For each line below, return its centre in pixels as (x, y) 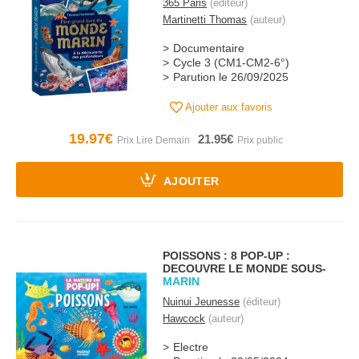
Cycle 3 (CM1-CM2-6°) (232, 63)
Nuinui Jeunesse (202, 302)
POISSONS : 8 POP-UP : (227, 256)
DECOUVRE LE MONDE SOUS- (245, 268)
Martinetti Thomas (205, 20)
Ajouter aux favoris (228, 107)
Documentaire (209, 48)
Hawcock (184, 319)
